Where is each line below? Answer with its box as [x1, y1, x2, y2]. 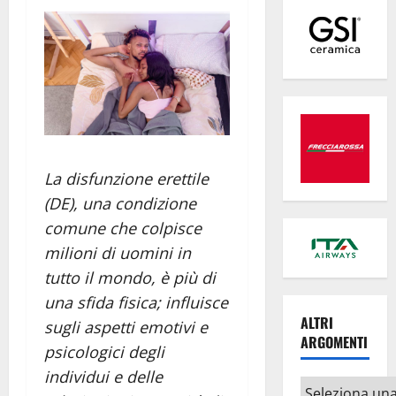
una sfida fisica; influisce [44, 292, 228, 314]
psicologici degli [44, 341, 164, 363]
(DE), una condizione [44, 193, 196, 215]
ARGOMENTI [300, 331, 368, 354]
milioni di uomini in [44, 242, 191, 264]
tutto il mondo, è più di [44, 267, 216, 289]
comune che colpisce [44, 217, 202, 240]
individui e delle [44, 366, 163, 388]
